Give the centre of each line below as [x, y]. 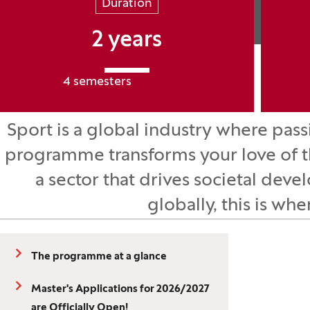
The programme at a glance [99, 257]
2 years [127, 41]
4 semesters [97, 82]
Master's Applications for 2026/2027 [120, 289]
